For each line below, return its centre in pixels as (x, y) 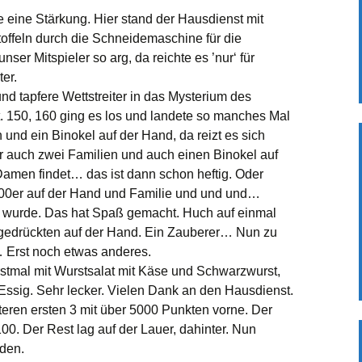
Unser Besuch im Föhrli (267, 242)
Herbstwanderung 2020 (267, 48)
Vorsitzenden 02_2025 (264, 12)
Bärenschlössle (246, 206)
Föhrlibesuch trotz (253, 97)
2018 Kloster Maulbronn (268, 303)
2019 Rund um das (255, 194)
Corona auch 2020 (254, 109)
